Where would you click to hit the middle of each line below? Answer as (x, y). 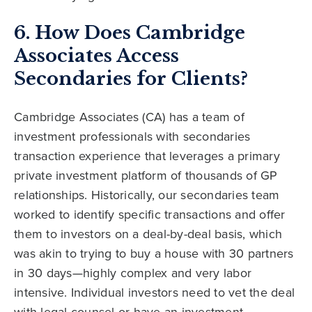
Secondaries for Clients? (131, 79)
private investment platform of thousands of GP (146, 176)
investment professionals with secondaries (132, 137)
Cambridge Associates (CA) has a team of (129, 117)
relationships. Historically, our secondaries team (147, 195)
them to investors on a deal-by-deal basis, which (148, 234)
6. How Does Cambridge (130, 33)
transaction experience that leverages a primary (147, 156)
